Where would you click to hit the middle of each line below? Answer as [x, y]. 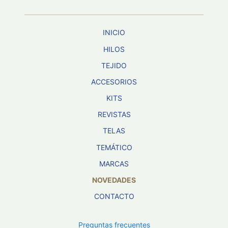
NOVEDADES [114, 180]
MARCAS [114, 163]
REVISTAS [114, 115]
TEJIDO [114, 65]
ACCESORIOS [114, 81]
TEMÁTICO [114, 147]
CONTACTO [114, 196]
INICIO [114, 33]
